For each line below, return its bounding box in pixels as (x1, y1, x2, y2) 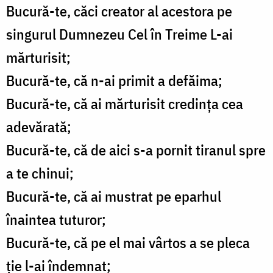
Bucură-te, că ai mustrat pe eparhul (6, 186, 221, 207)
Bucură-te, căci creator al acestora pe (6, 1, 232, 21)
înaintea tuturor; (6, 210, 106, 230)
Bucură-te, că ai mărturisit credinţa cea (6, 94, 243, 114)
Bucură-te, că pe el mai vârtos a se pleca (6, 233, 250, 253)
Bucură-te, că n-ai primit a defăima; (6, 71, 222, 91)
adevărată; (6, 117, 71, 137)
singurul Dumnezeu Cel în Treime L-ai (6, 24, 233, 44)
